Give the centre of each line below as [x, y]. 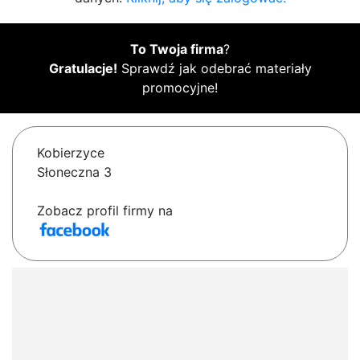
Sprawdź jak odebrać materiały [214, 69]
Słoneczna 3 [74, 172]
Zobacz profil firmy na [105, 211]
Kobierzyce [71, 153]
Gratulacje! [83, 69]
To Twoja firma [177, 49]
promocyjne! [180, 88]
